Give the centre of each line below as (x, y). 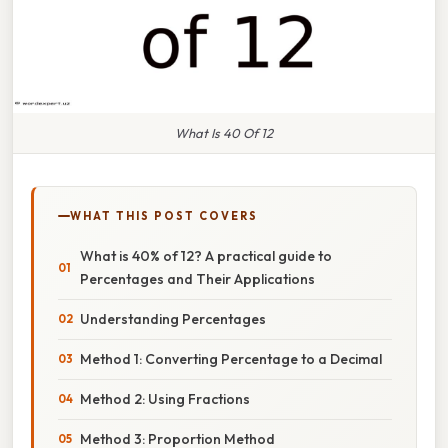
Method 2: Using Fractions (165, 398)
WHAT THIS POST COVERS (164, 215)
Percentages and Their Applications (197, 278)
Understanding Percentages (173, 318)
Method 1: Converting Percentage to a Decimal (231, 358)
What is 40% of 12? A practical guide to (206, 255)
